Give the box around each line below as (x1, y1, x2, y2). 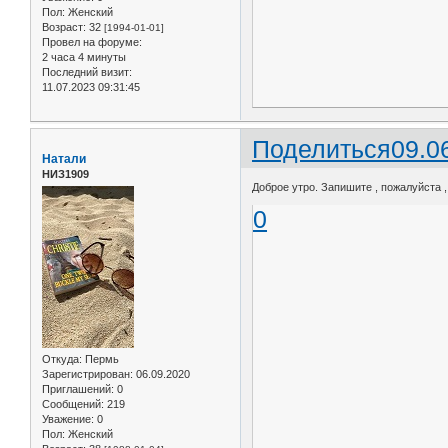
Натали (42, 151, 86, 166)
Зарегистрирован (42, 368, 130, 380)
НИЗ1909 (42, 167, 89, 180)
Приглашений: (42, 383, 114, 395)
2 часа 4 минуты (42, 50, 126, 63)
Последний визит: (42, 65, 132, 78)
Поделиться (252, 134, 392, 163)
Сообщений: (42, 398, 104, 410)
